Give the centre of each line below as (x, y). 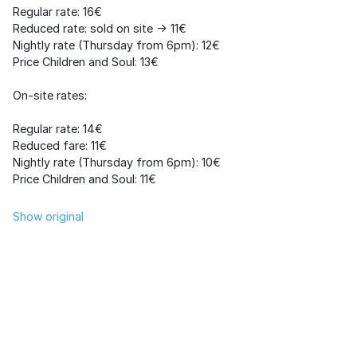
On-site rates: (50, 95)
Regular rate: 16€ (57, 12)
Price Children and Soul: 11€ (84, 179)
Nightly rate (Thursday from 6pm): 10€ (117, 162)
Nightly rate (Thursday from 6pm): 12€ (116, 45)
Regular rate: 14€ (58, 129)
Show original (48, 216)
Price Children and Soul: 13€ (86, 62)
